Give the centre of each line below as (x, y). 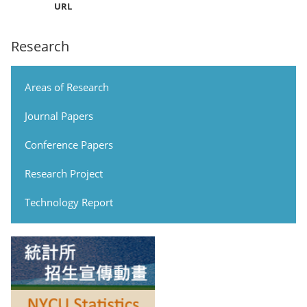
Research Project (64, 173)
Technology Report (69, 202)
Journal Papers (59, 115)
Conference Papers (69, 144)
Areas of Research (67, 87)
